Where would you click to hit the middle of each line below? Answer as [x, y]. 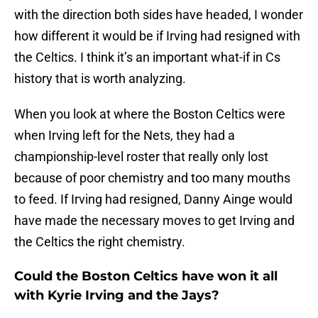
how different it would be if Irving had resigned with [157, 36]
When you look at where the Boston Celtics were [150, 114]
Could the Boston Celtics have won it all [146, 276]
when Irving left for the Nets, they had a [125, 136]
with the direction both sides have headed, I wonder [159, 15]
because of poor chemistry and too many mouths [152, 178]
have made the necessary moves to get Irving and [154, 221]
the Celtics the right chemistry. [100, 242]
